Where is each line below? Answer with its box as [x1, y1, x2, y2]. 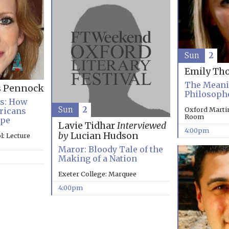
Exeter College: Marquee [58, 170, 136, 178]
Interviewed [117, 120, 166, 132]
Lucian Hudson [68, 130, 139, 142]
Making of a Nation [58, 153, 137, 164]
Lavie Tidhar [58, 120, 117, 132]
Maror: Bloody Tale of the [58, 144, 163, 155]
